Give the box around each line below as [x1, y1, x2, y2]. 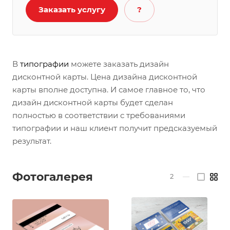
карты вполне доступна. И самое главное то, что [12, 84, 205, 94]
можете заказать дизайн [71, 59, 169, 69]
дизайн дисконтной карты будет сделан [12, 97, 173, 107]
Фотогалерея [12, 170, 93, 184]
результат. [12, 136, 51, 146]
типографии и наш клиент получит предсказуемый [12, 123, 217, 133]
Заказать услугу [39, 4, 105, 14]
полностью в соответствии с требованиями [12, 110, 185, 120]
